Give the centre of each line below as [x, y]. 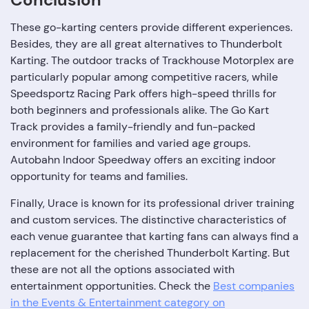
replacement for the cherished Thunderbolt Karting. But [150, 253]
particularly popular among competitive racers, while [144, 77]
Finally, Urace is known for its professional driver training [152, 203]
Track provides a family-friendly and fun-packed [133, 127]
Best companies [254, 286]
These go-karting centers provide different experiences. [151, 27]
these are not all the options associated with [122, 269]
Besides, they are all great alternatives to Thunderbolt [146, 44]
